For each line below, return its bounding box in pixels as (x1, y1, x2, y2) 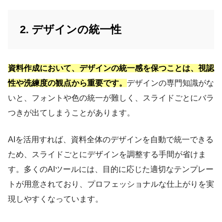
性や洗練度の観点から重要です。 (8, 79, 127, 88)
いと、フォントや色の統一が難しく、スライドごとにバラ (8, 94, 214, 103)
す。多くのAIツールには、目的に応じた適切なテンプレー (8, 165, 214, 174)
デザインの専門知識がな (127, 79, 214, 88)
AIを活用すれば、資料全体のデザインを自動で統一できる (8, 135, 214, 144)
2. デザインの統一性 (20, 23, 121, 36)
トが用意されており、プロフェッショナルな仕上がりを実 (8, 180, 214, 189)
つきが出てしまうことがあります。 (8, 109, 135, 117)
